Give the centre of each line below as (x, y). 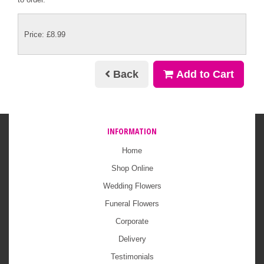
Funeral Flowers (132, 204)
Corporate (132, 222)
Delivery (132, 239)
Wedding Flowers (132, 186)
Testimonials (132, 257)
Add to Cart (204, 75)
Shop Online (132, 169)
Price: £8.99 (45, 34)
